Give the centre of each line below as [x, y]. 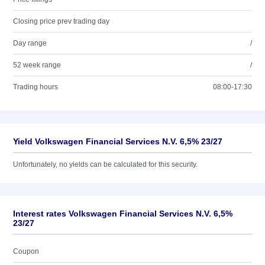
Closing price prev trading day [61, 21]
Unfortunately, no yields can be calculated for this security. [105, 164]
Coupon [26, 251]
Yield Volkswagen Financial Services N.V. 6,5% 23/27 [118, 141]
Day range [30, 43]
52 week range [37, 65]
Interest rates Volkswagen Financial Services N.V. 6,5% [123, 214]
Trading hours [35, 87]
